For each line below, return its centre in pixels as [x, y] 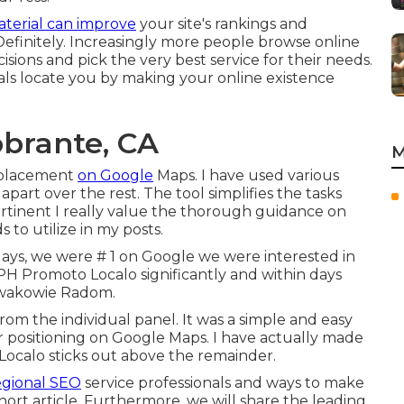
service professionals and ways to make [223, 383]
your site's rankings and [222, 24]
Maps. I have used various [246, 175]
